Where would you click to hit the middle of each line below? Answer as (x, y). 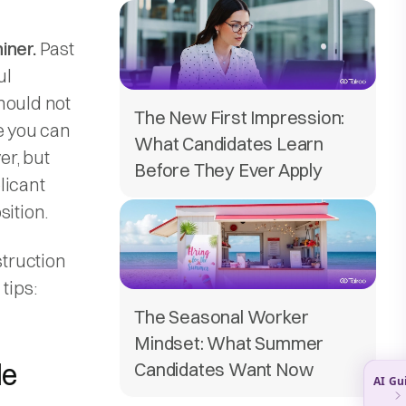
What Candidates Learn (229, 143)
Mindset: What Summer (229, 343)
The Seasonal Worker (222, 316)
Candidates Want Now (224, 369)
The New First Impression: (240, 117)
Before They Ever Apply (228, 169)
